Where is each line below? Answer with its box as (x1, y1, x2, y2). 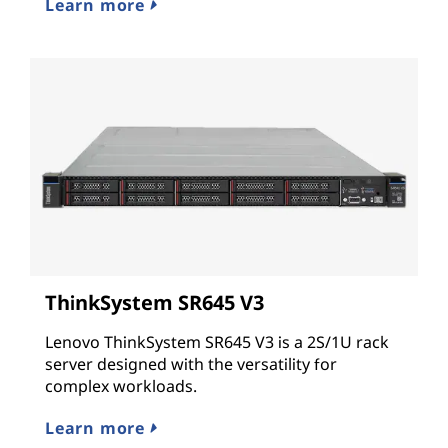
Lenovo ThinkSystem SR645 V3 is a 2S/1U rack (45, 331, 389, 354)
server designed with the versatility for (45, 353, 337, 376)
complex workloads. (45, 375, 197, 398)
